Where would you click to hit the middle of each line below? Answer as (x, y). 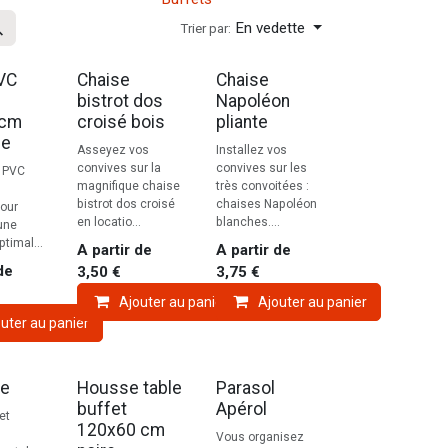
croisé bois (120, 122)
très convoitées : (262, 186)
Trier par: (206, 29)
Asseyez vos (112, 150)
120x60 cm (120, 430)
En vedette (270, 28)
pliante (241, 122)
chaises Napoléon (266, 204)
